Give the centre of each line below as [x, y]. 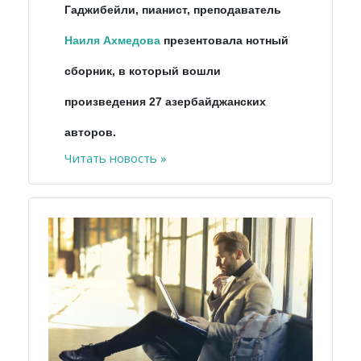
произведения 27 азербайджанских [165, 101]
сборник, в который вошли [143, 71]
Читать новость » [116, 158]
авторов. [90, 132]
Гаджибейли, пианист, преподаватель [173, 9]
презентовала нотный [224, 40]
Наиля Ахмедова [112, 40]
